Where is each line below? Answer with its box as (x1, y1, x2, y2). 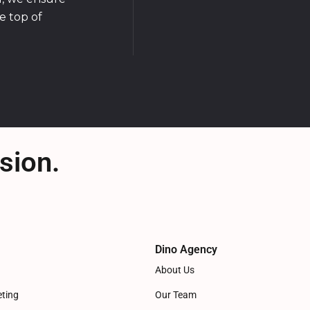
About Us (155, 264, 194, 277)
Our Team (155, 289, 197, 302)
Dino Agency (155, 242, 217, 256)
